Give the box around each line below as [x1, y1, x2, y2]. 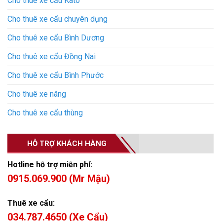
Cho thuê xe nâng [7, 89, 66, 99]
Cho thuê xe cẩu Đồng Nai [7, 52, 96, 62]
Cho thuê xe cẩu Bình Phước [7, 71, 104, 80]
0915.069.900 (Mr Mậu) [7, 173, 110, 185]
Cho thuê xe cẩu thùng [7, 108, 83, 118]
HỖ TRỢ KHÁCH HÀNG [27, 139, 107, 148]
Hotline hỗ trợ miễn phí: [7, 160, 94, 170]
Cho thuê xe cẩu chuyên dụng [7, 14, 108, 24]
